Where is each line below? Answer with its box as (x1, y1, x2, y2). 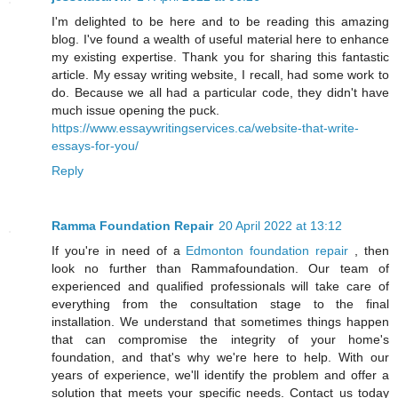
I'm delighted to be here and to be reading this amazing (52, 14, 389, 29)
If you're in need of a (52, 243, 187, 259)
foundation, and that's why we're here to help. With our (52, 350, 389, 365)
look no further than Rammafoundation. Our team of (52, 261, 389, 276)
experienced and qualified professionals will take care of (52, 279, 389, 294)
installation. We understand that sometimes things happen (52, 314, 389, 330)
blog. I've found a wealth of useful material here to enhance (52, 32, 389, 47)
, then (348, 243, 390, 259)
